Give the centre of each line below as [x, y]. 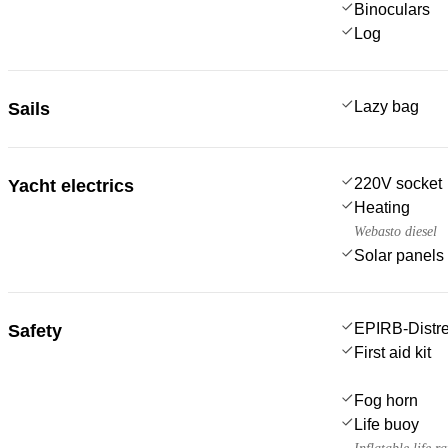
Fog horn [386, 400]
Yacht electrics [71, 185]
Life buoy [386, 424]
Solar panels [399, 255]
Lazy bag [386, 106]
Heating [382, 207]
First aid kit [392, 352]
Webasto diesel [395, 231]
